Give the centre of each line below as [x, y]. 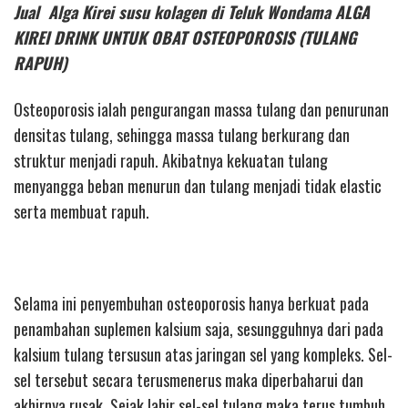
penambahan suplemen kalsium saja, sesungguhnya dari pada [199, 328]
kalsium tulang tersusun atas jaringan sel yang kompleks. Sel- [203, 354]
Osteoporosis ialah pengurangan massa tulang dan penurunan [201, 109]
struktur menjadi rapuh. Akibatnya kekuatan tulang [171, 160]
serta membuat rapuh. [82, 211]
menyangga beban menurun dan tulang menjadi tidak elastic [198, 185]
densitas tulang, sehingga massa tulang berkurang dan [182, 134]
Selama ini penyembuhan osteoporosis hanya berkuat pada [191, 303]
